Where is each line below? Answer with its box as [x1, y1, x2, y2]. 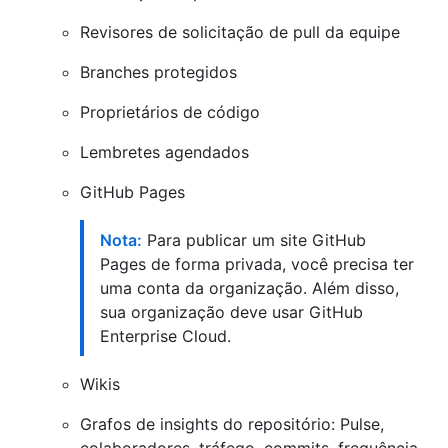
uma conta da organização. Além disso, [100, 277, 399, 298]
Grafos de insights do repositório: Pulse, [80, 413, 384, 434]
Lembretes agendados [80, 141, 249, 162]
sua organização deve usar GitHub [100, 301, 363, 322]
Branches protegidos [80, 61, 237, 82]
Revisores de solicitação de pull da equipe [80, 21, 400, 42]
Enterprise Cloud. [100, 325, 231, 346]
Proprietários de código [80, 101, 260, 122]
